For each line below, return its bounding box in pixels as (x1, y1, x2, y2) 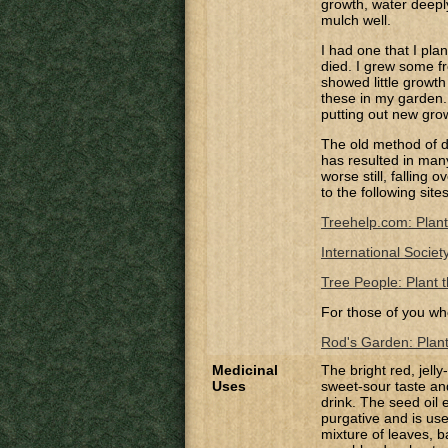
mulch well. (321, 12, 391, 28)
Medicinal (212, 362, 278, 378)
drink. (321, 394, 356, 410)
